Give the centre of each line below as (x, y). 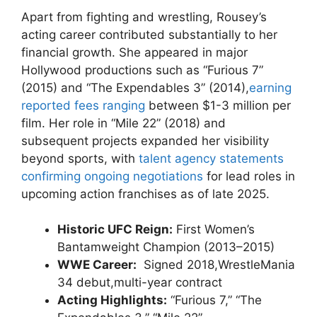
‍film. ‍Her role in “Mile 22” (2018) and (123, 123)
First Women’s (214, 229)
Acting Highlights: (112, 300)
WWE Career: (97, 265)
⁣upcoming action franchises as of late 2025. (145, 194)
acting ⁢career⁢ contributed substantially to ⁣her (149, 34)
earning (270, 87)
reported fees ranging (83, 105)
